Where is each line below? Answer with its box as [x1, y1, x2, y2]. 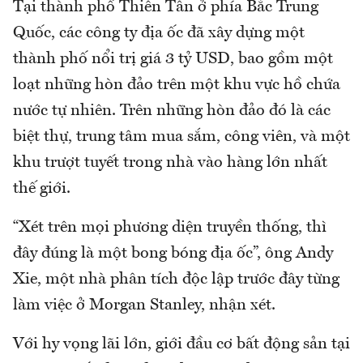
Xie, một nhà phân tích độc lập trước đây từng [13, 271, 340, 288]
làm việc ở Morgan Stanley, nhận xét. [13, 297, 275, 314]
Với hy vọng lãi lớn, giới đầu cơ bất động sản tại [13, 336, 350, 353]
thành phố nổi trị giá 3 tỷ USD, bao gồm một [13, 51, 333, 68]
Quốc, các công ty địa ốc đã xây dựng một [13, 25, 305, 42]
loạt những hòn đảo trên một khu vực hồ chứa [13, 77, 340, 94]
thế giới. [13, 181, 70, 198]
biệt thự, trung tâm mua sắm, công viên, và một [13, 129, 350, 146]
